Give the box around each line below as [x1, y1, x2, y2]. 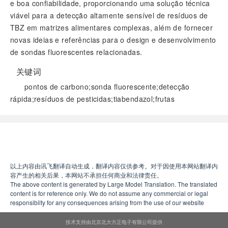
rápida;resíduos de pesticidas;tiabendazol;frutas [10, 94, 175, 104]
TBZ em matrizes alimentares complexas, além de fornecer [10, 22, 213, 33]
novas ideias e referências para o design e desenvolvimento [10, 35, 216, 45]
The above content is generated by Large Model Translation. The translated [10, 180, 217, 188]
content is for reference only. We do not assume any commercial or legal [10, 189, 208, 197]
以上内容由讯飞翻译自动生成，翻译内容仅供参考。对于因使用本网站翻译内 [10, 161, 218, 170]
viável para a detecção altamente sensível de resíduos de [10, 10, 208, 20]
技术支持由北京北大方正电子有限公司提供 [66, 218, 162, 225]
